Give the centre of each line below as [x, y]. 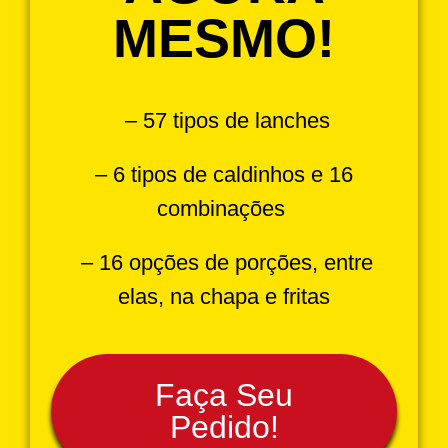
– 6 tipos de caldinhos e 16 [224, 175]
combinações [224, 209]
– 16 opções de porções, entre [224, 263]
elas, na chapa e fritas [224, 297]
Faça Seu [224, 394]
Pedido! [224, 426]
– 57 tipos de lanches [224, 121]
